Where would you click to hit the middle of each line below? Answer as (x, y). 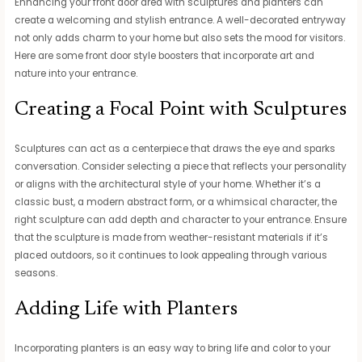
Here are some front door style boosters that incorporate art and (165, 56)
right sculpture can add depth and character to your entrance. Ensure (181, 219)
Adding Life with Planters (126, 309)
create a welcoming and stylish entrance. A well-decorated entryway (181, 21)
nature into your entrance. (76, 74)
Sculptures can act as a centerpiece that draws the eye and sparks (175, 148)
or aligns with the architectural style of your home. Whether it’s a (168, 184)
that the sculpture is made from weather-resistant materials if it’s (172, 237)
